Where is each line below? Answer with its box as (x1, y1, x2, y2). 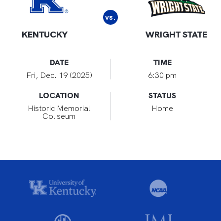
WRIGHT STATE (146, 29, 208, 40)
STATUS (148, 90, 176, 101)
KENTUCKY (21, 29, 68, 40)
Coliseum (42, 111, 75, 121)
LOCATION (38, 90, 79, 101)
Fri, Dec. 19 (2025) (26, 70, 92, 80)
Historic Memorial (28, 103, 90, 113)
